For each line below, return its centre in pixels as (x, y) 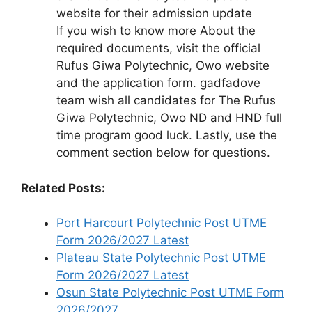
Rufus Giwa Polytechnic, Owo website (163, 65)
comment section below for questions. (163, 153)
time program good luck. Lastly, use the (167, 135)
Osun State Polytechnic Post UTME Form (170, 292)
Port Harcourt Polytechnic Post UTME (162, 223)
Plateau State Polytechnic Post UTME (161, 258)
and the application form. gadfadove (158, 83)
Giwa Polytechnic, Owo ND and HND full (169, 118)
